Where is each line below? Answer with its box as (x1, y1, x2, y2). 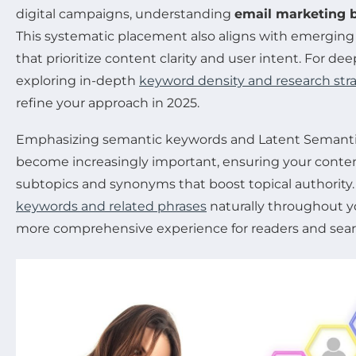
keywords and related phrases (16, 199, 207, 215)
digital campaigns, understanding (16, 6, 234, 22)
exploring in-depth (16, 73, 139, 89)
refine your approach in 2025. (16, 95, 199, 111)
